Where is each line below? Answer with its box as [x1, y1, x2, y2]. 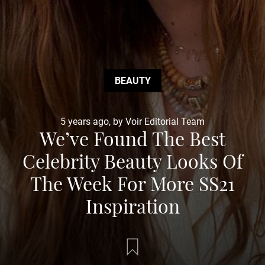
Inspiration [85, 193, 180, 218]
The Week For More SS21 [30, 170, 235, 196]
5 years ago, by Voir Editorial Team [60, 116, 205, 127]
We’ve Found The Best [40, 125, 225, 151]
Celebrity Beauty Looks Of [22, 148, 243, 173]
